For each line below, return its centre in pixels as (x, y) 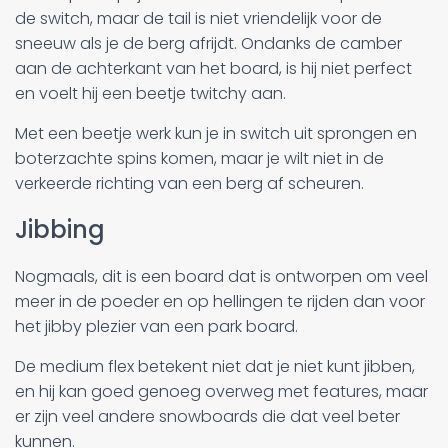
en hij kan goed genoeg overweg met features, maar (221, 391)
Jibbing (60, 229)
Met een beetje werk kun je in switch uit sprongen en (216, 133)
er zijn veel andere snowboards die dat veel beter (207, 416)
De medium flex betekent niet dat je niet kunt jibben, (215, 366)
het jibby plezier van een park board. (156, 326)
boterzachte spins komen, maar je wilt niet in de (199, 158)
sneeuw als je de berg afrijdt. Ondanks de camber (208, 43)
